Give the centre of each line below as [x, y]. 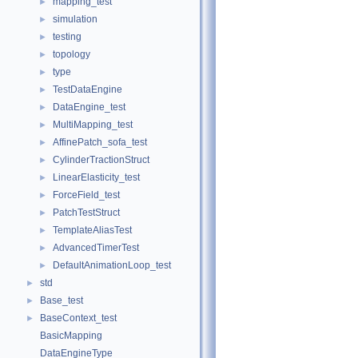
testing [67, 37]
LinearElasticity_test [96, 177]
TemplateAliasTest [92, 230]
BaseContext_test [78, 318]
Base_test [62, 300]
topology [72, 54]
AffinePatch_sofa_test [100, 142]
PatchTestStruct [86, 213]
